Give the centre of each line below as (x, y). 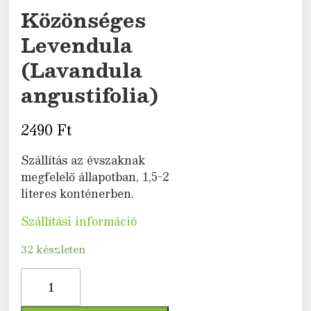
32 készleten (53, 250)
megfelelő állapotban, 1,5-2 (95, 177)
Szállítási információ (79, 221)
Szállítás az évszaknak (83, 160)
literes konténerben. (78, 194)
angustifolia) (90, 95)
